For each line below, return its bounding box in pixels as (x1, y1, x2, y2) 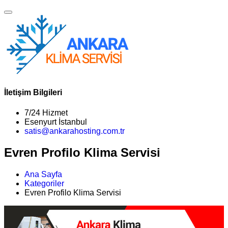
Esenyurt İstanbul (24, 117, 87, 126)
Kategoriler (24, 179, 64, 188)
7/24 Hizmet (24, 108, 68, 117)
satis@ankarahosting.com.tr (24, 126, 125, 135)
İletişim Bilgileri (4, 88, 62, 97)
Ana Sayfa (24, 170, 62, 179)
